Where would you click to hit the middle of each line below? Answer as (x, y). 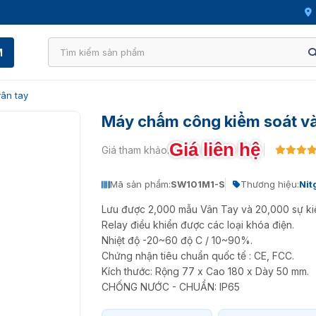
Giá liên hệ (215, 150)
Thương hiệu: (270, 184)
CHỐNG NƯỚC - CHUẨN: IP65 (171, 287)
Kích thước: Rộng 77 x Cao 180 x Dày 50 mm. (205, 271)
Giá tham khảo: (135, 150)
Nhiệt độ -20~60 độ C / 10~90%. (177, 240)
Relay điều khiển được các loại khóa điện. (198, 225)
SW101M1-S (198, 184)
